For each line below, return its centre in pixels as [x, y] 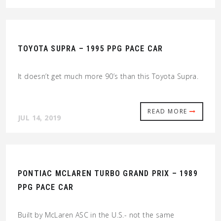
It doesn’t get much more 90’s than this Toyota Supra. [108, 76]
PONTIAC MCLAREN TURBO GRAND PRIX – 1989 [108, 174]
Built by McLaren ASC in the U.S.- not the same [96, 215]
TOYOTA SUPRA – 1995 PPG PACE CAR [91, 49]
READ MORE [169, 111]
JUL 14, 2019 [39, 118]
